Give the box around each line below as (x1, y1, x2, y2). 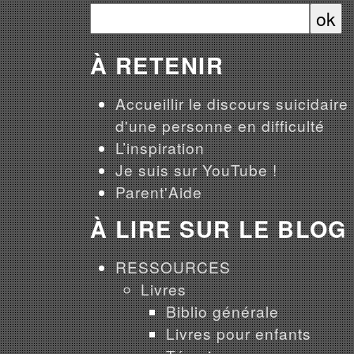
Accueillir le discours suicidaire (115, 92, 348, 115)
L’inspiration (115, 137, 205, 159)
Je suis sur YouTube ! (115, 159, 277, 181)
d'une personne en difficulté (115, 115, 325, 137)
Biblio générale (166, 300, 279, 322)
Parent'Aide (115, 181, 202, 203)
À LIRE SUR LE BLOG (90, 213, 347, 246)
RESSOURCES (115, 256, 231, 278)
